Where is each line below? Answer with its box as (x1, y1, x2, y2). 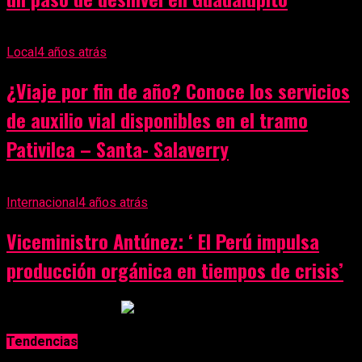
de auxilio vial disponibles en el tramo (6, 105, 308, 135)
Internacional (6, 195, 78, 211)
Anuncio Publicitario (6, 301, 118, 317)
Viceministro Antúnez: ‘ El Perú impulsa (6, 225, 319, 255)
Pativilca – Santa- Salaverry (6, 134, 229, 164)
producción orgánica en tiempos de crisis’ (6, 255, 343, 284)
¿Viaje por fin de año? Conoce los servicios (6, 76, 350, 106)
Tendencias (6, 334, 78, 350)
